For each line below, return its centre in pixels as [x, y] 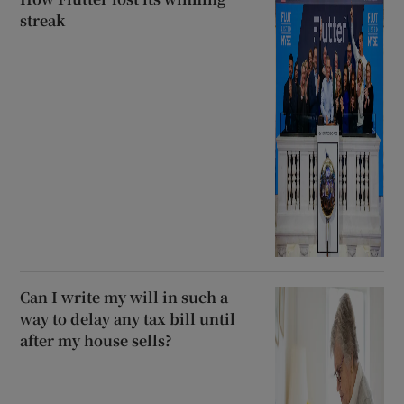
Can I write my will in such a [124, 298]
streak [43, 21]
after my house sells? [96, 341]
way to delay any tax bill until [128, 319]
